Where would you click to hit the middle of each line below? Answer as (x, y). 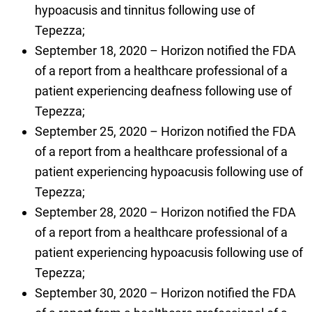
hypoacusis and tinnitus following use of (145, 10)
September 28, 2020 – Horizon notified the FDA (165, 212)
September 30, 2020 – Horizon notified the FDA (165, 293)
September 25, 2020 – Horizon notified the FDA (165, 132)
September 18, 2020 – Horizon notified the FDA (165, 51)
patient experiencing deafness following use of (163, 91)
